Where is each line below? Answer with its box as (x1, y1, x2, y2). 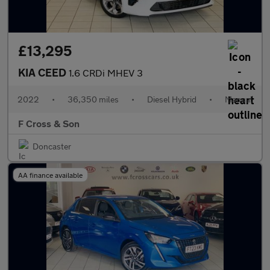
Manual (225, 94, 253, 104)
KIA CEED (18, 66, 69, 79)
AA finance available (18, 171, 83, 179)
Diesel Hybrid (147, 94, 196, 104)
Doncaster (33, 141, 71, 151)
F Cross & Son (18, 118, 80, 129)
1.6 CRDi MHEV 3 (69, 67, 143, 78)
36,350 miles (67, 94, 119, 104)
